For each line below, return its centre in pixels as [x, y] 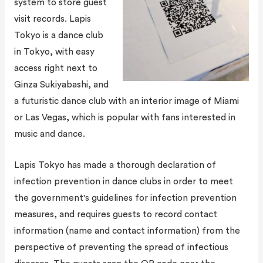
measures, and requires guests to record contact [115, 215]
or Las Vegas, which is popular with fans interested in [124, 118]
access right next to [55, 68]
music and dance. [49, 134]
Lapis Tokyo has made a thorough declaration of [115, 165]
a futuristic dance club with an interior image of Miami [126, 101]
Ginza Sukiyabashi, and [61, 85]
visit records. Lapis [52, 19]
